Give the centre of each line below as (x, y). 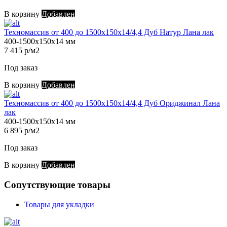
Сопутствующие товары (57, 184)
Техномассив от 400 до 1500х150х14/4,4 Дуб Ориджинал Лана (112, 103)
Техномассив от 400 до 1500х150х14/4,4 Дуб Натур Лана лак (109, 32)
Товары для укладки (59, 204)
